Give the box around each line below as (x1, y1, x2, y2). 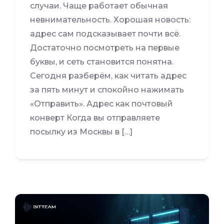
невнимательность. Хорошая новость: (30, 14, 190, 24)
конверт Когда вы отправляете (30, 112, 160, 122)
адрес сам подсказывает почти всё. (30, 28, 180, 38)
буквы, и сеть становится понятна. (30, 56, 173, 66)
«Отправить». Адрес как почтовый (30, 98, 173, 108)
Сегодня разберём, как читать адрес (30, 70, 186, 80)
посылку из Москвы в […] (30, 126, 132, 136)
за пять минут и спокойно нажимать (30, 84, 184, 94)
